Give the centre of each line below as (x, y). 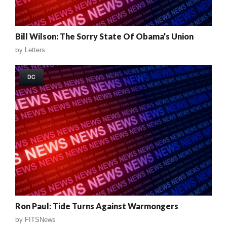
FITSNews (40, 220)
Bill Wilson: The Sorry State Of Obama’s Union (104, 36)
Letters (35, 50)
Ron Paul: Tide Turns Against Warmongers (97, 206)
